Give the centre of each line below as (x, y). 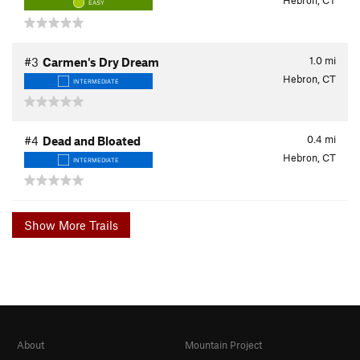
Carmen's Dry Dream (101, 62)
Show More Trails (88, 225)
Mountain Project (223, 345)
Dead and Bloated (92, 141)
